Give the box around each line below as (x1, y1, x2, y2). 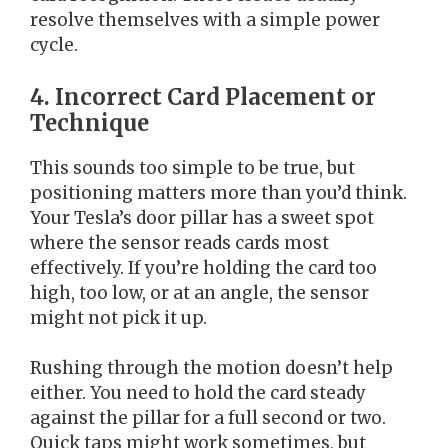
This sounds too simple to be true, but (30, 156, 355, 179)
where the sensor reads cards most (30, 231, 329, 254)
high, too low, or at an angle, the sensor (30, 281, 369, 304)
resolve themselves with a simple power (30, 9, 380, 32)
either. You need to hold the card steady (30, 382, 366, 405)
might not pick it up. (30, 306, 207, 329)
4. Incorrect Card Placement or (30, 82, 376, 111)
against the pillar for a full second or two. (30, 407, 386, 430)
